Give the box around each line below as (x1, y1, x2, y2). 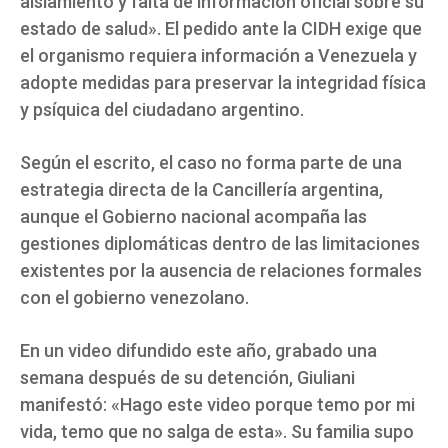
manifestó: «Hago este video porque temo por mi (20, 393, 415, 415)
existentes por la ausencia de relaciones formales (20, 259, 422, 281)
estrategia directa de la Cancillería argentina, (20, 178, 383, 200)
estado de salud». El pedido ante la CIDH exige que (20, 17, 422, 39)
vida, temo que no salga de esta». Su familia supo (20, 420, 414, 442)
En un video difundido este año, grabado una (20, 339, 377, 361)
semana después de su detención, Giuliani (20, 366, 355, 388)
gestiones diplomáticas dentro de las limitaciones (20, 232, 420, 254)
